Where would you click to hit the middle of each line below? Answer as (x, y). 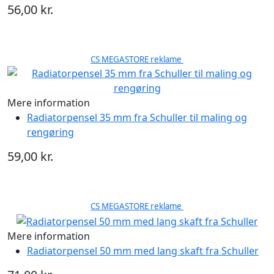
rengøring (50, 132)
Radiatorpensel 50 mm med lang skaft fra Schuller (143, 251)
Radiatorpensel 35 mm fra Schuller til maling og (137, 118)
